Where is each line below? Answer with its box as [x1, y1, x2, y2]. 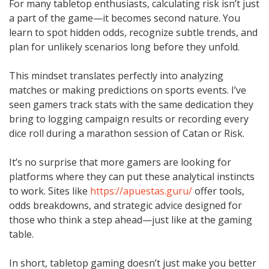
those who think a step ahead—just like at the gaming [9, 213, 252, 226]
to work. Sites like [9, 184, 90, 198]
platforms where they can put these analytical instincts [9, 169, 255, 183]
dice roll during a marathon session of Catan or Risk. [9, 126, 244, 140]
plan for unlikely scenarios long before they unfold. [9, 40, 240, 53]
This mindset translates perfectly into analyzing [9, 68, 223, 82]
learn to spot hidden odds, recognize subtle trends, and [9, 25, 258, 39]
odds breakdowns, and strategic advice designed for [9, 198, 242, 212]
